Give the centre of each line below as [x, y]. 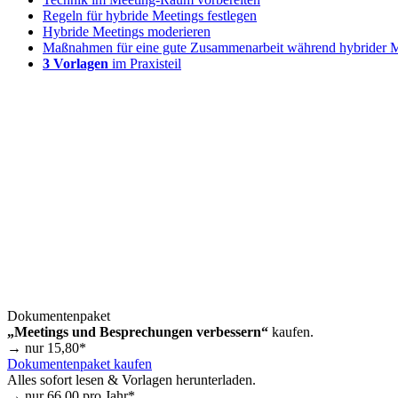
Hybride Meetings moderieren [127, 31]
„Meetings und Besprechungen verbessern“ [138, 331]
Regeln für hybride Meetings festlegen [150, 15]
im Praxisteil [145, 63]
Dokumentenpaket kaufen [80, 363]
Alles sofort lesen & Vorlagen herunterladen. [131, 379]
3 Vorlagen [76, 63]
